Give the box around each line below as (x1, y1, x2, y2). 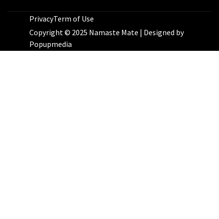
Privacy (29, 14, 53, 24)
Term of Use (53, 14, 94, 24)
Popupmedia (29, 39, 72, 49)
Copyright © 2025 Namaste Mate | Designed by (29, 27, 184, 38)
